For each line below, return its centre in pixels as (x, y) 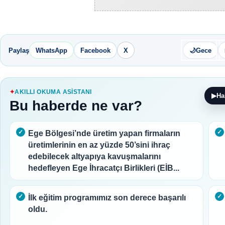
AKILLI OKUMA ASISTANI (53, 92)
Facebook (95, 50)
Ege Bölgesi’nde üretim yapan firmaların (104, 133)
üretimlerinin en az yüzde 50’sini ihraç (99, 145)
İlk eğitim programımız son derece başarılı (107, 198)
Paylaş (19, 50)
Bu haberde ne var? (76, 106)
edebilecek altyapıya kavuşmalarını (94, 156)
